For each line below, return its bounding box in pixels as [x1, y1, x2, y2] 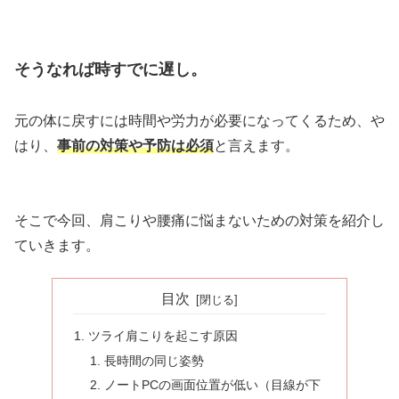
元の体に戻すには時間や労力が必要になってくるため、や [14, 112, 385, 128]
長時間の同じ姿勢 [103, 353, 204, 368]
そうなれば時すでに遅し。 [14, 60, 207, 78]
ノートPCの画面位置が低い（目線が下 [103, 378, 321, 393]
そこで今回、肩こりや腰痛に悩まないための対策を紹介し [14, 212, 385, 228]
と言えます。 [214, 137, 299, 153]
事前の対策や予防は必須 [57, 137, 214, 153]
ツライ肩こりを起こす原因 [88, 328, 239, 343]
